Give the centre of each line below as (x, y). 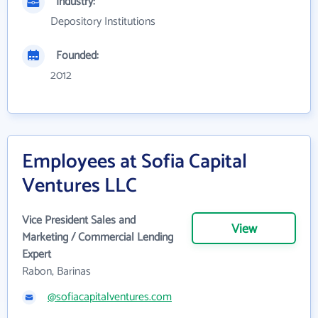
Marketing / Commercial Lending (98, 237)
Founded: (77, 56)
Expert (37, 254)
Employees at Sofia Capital (135, 162)
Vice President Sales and (79, 220)
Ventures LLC (79, 186)
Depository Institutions (103, 22)
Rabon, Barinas (56, 272)
